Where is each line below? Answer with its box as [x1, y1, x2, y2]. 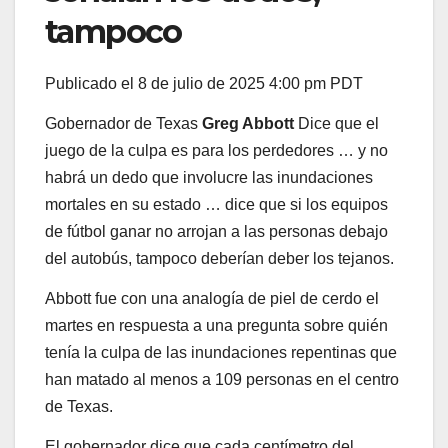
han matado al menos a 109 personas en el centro [45, 370, 399, 388]
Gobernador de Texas [45, 114, 202, 132]
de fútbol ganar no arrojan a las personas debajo [45, 222, 388, 240]
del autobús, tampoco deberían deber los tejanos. [45, 249, 394, 267]
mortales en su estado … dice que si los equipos [45, 195, 388, 213]
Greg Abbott [202, 114, 298, 132]
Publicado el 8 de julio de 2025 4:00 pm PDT [45, 75, 363, 93]
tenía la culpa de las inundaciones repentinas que [45, 343, 397, 361]
